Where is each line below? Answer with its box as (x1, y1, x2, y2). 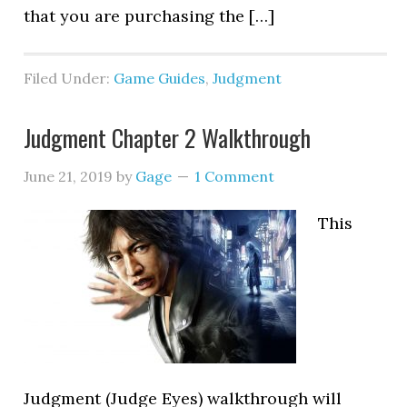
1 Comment (194, 167, 275, 185)
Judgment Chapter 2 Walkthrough (24, 120, 312, 155)
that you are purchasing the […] (24, 5, 275, 26)
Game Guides (114, 69, 206, 87)
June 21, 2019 (24, 167, 114, 185)
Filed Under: (24, 69, 114, 87)
